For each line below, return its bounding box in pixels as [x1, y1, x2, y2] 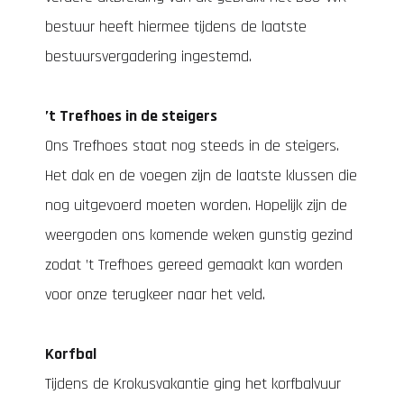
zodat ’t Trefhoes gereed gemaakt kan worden [45, 254, 343, 275]
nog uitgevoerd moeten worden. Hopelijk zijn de [45, 195, 347, 216]
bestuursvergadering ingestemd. [45, 46, 252, 67]
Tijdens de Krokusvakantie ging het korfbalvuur [45, 373, 341, 394]
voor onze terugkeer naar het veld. [45, 284, 265, 305]
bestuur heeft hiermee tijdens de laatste [45, 16, 307, 37]
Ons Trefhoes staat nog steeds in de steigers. [45, 135, 339, 156]
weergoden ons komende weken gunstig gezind [45, 225, 353, 245]
